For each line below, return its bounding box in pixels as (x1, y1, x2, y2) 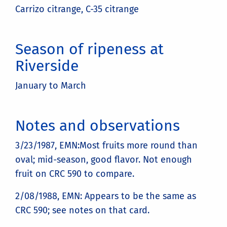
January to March (15, 80, 86, 92)
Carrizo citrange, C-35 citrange (15, 4, 139, 15)
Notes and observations (15, 117, 180, 135)
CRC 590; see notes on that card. (15, 205, 149, 216)
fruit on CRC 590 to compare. (15, 168, 134, 180)
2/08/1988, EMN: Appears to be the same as (15, 191, 196, 202)
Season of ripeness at (15, 40, 164, 59)
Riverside (15, 57, 79, 75)
